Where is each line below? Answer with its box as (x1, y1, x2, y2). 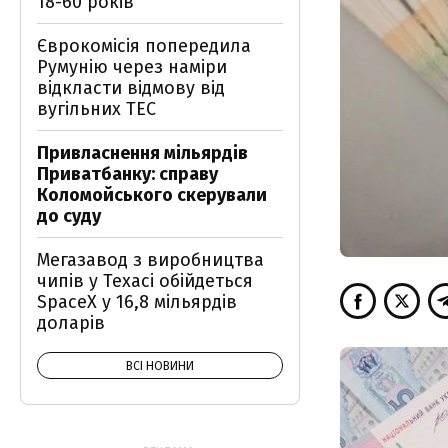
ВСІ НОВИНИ (126, 359, 194, 373)
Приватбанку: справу (37, 163, 218, 185)
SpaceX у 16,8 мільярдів (37, 291, 237, 313)
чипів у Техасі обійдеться (37, 270, 253, 292)
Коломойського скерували (37, 184, 267, 206)
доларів (37, 312, 105, 334)
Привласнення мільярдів (37, 142, 248, 164)
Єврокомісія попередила (37, 35, 251, 57)
